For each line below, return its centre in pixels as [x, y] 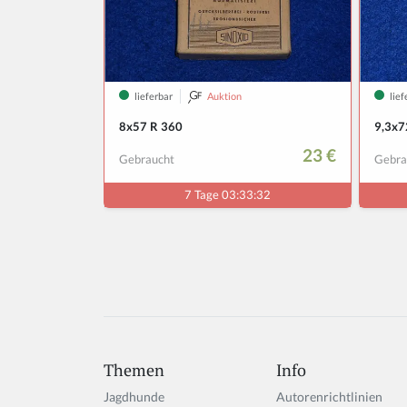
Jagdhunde [134, 396]
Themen [134, 369]
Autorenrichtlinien [329, 396]
